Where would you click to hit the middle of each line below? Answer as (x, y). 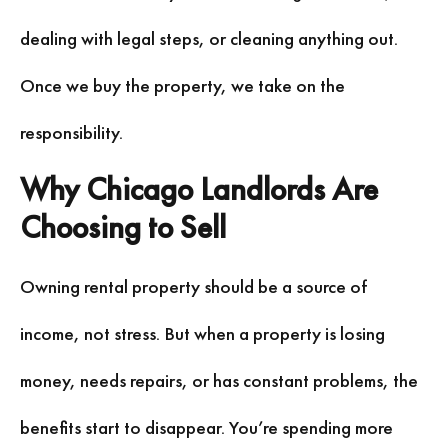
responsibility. (71, 133)
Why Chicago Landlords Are (199, 189)
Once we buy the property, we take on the (182, 86)
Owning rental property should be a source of (193, 286)
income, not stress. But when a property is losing (202, 333)
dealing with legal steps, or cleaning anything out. (209, 39)
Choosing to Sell (123, 227)
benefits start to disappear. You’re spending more (206, 427)
